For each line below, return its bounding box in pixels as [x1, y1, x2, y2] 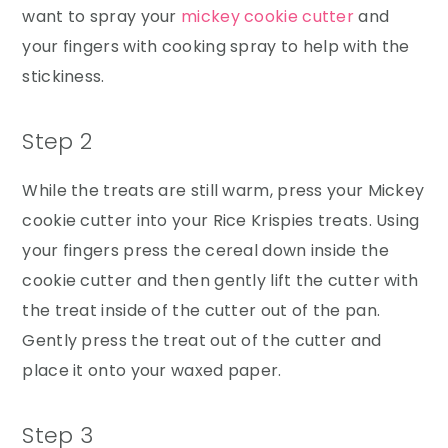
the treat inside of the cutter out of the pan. [22, 298, 381, 322]
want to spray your [22, 4, 182, 28]
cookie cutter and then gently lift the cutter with [22, 268, 419, 292]
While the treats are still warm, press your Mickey [22, 178, 425, 202]
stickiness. [22, 64, 105, 88]
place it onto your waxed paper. [22, 358, 282, 382]
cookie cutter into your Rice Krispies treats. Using [22, 208, 420, 232]
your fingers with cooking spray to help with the [22, 34, 410, 58]
